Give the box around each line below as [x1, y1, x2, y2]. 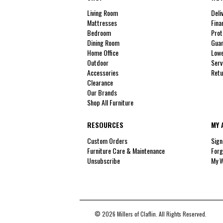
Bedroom [87, 27, 111, 38]
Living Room [87, 7, 118, 18]
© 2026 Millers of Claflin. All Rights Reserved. [95, 210, 207, 219]
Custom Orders [87, 135, 127, 146]
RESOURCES [87, 119, 123, 130]
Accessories [87, 67, 118, 78]
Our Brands [87, 87, 117, 98]
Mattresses [87, 17, 117, 28]
